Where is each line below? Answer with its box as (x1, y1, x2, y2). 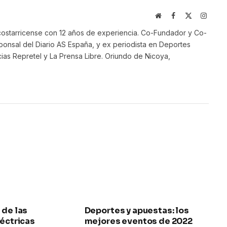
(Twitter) (192, 21, 217, 29)
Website (161, 11, 183, 19)
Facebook (175, 11, 202, 19)
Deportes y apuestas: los (84, 205, 189, 216)
